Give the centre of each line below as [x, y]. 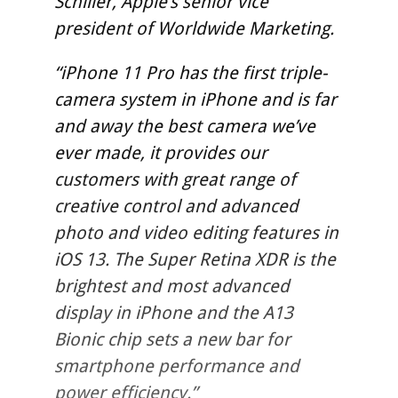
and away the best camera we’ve [184, 127]
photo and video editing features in [196, 233]
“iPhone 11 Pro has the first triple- [190, 73]
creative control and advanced [176, 207]
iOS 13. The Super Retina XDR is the [195, 260]
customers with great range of [175, 180]
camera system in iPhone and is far [195, 100]
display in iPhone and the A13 [173, 313]
